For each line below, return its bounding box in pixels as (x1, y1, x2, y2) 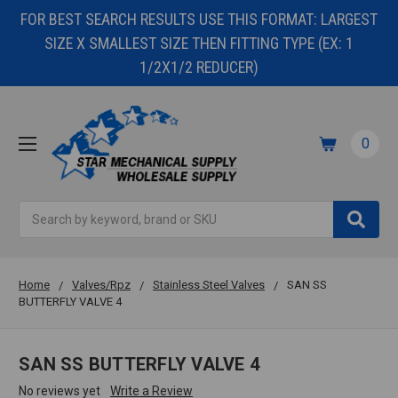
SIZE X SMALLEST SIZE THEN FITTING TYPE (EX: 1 (44, 34, 354, 52)
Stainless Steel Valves (153, 278, 265, 292)
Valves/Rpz (72, 278, 131, 292)
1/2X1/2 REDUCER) (139, 58, 259, 76)
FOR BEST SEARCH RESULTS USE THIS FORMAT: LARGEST (20, 10, 378, 28)
